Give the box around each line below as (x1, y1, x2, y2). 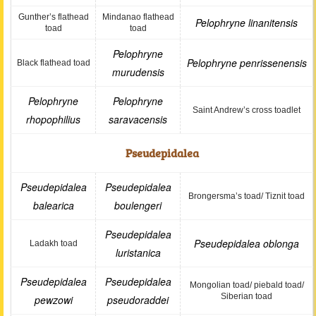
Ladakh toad (29, 238, 78, 248)
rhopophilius (26, 112, 80, 126)
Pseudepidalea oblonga (194, 236, 299, 250)
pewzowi (34, 293, 73, 307)
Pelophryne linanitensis (195, 16, 298, 30)
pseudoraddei (107, 293, 169, 307)
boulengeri (114, 198, 162, 212)
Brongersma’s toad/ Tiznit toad (188, 191, 305, 201)
